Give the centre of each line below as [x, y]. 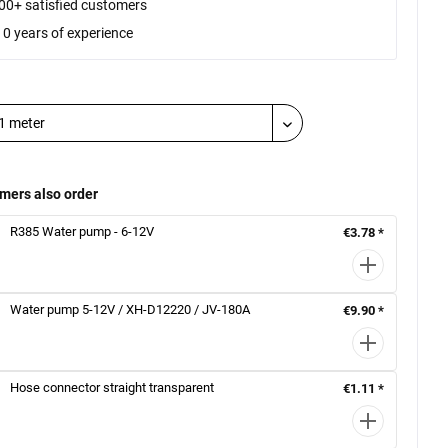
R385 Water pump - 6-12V [82, 231]
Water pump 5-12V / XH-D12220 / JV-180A [130, 309]
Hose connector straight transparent [112, 387]
